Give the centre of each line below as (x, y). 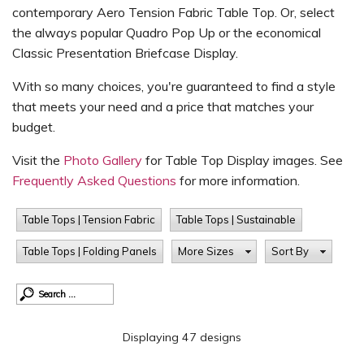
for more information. (240, 180)
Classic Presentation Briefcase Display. (125, 53)
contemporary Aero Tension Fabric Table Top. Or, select (173, 12)
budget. (34, 127)
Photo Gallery (103, 160)
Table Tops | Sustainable (236, 219)
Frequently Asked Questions (96, 180)
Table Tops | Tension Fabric (89, 219)
